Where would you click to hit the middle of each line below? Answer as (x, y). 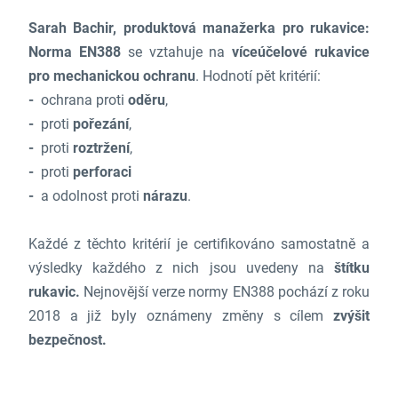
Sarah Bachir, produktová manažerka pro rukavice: (199, 28)
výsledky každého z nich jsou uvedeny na (181, 268)
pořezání (100, 124)
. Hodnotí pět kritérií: (258, 76)
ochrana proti (84, 100)
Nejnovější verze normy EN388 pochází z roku (227, 292)
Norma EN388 (74, 52)
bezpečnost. (67, 340)
